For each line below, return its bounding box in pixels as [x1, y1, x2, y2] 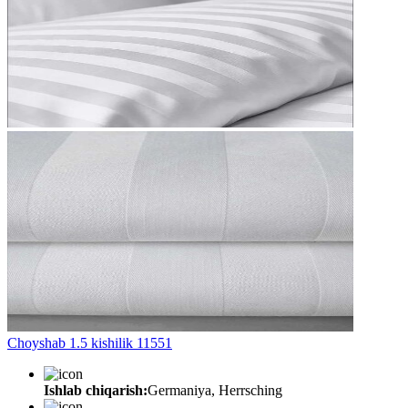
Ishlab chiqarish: [44, 382, 148, 398]
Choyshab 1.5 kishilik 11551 [7, 334, 172, 351]
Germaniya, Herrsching [148, 382, 282, 398]
